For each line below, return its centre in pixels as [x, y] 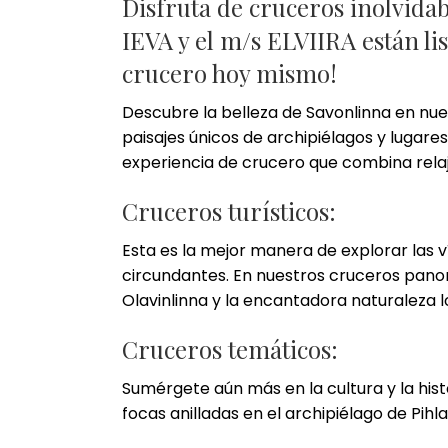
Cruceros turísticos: [229, 211]
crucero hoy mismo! [229, 73]
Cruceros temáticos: [230, 349]
